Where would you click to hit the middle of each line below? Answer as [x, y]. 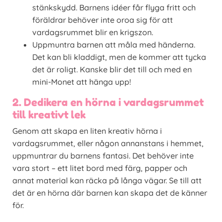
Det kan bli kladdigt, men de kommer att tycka [119, 57]
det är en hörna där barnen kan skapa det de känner [110, 193]
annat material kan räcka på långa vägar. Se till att [107, 181]
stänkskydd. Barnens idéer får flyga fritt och [114, 8]
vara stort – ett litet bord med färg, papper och [100, 168]
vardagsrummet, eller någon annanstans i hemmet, [108, 143]
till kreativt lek [49, 115]
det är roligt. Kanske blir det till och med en [112, 70]
